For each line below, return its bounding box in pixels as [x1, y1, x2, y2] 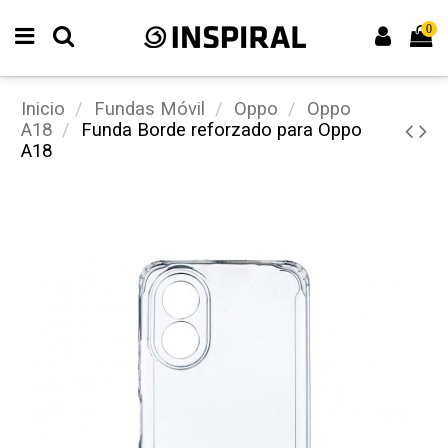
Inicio [20, 98, 65, 121]
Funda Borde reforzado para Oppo [80, 119, 362, 142]
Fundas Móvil [93, 98, 205, 121]
